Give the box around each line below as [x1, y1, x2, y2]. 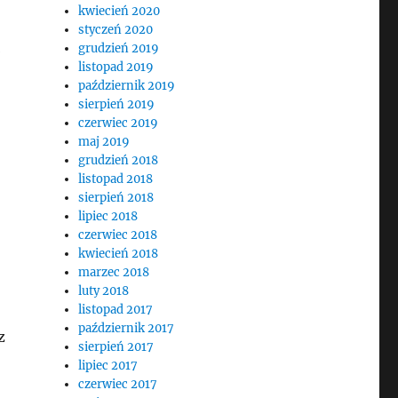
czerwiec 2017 [78, 377, 158, 392]
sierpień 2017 [78, 339, 155, 354]
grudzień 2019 [78, 41, 160, 56]
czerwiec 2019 [78, 115, 159, 131]
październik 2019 [78, 78, 176, 93]
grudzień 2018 [78, 153, 159, 168]
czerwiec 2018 [78, 227, 158, 243]
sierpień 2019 [78, 97, 155, 112]
